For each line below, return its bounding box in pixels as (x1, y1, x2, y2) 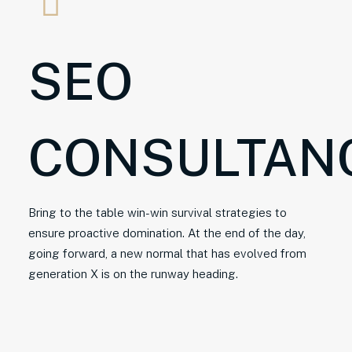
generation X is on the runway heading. (28, 267, 238, 280)
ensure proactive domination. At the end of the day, (28, 226, 306, 240)
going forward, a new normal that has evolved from (28, 247, 306, 260)
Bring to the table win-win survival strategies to (28, 206, 287, 219)
